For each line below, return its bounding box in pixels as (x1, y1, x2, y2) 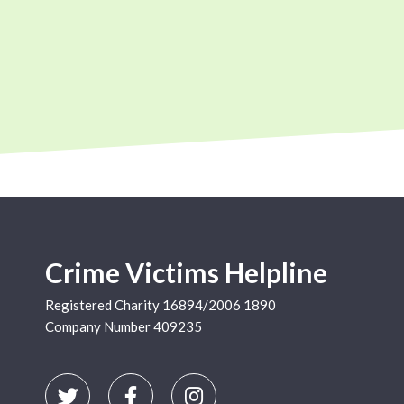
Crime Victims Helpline (45, 256, 327, 289)
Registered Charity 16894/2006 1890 (45, 297, 276, 313)
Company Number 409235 (45, 318, 202, 335)
